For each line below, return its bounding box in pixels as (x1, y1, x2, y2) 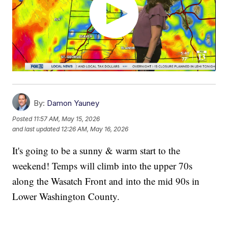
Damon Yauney (47, 98, 100, 108)
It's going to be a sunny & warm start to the (12, 144, 181, 157)
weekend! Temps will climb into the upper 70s (12, 159, 193, 173)
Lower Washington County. (12, 190, 120, 203)
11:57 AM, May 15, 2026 (34, 115, 100, 123)
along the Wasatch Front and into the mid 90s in (12, 175, 200, 188)
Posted (12, 115, 34, 123)
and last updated (12, 125, 60, 133)
